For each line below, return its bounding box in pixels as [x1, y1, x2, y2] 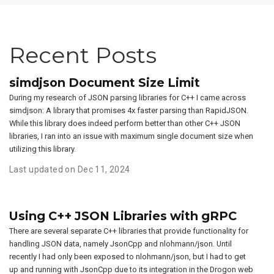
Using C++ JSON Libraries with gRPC [9, 208, 237, 223]
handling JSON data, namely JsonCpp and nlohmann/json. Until [9, 239, 232, 248]
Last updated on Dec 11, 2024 [9, 164, 130, 174]
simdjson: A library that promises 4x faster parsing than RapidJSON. [9, 105, 248, 115]
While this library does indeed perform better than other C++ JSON [9, 118, 240, 128]
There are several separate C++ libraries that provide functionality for [9, 226, 248, 235]
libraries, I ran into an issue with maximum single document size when [9, 131, 253, 141]
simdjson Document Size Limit [9, 75, 200, 90]
